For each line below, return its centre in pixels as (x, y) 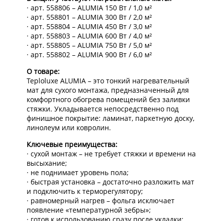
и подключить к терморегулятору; (85, 191)
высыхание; (47, 163)
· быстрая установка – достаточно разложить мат (110, 182)
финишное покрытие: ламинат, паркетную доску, (110, 118)
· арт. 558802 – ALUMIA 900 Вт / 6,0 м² (89, 55)
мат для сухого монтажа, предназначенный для (108, 90)
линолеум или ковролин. (69, 128)
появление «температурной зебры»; (89, 210)
